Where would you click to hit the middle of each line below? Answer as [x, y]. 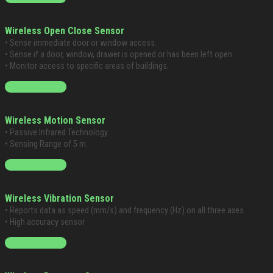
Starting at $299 [36, 243]
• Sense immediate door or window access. [81, 43]
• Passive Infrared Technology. [57, 133]
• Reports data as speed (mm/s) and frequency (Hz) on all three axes [124, 211]
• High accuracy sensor [45, 222]
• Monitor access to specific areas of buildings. [87, 66]
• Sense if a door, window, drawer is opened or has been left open [119, 55]
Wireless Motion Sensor [55, 121]
